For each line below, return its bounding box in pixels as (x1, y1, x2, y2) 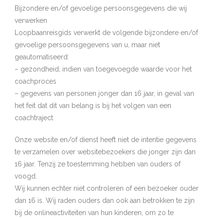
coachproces (15, 77, 56, 85)
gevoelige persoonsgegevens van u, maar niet (15, 41, 160, 49)
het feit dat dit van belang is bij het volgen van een (15, 102, 171, 109)
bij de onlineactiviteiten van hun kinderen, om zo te (15, 209, 174, 217)
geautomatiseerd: (15, 53, 69, 61)
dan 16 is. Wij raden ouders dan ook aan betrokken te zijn (15, 197, 195, 204)
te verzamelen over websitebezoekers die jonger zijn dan (15, 148, 196, 156)
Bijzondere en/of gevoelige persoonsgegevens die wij (15, 4, 187, 12)
